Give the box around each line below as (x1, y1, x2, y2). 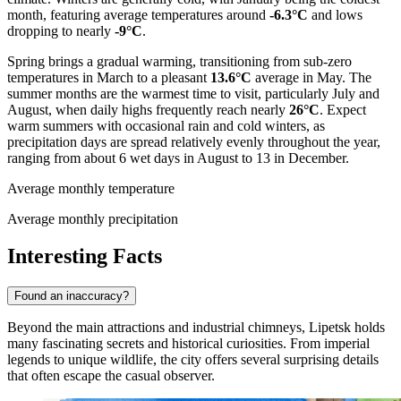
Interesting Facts (7, 244, 162, 269)
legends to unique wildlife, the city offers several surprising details (7, 352, 379, 368)
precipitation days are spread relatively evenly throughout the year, (7, 133, 380, 149)
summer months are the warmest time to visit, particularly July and (7, 85, 380, 101)
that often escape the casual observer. (7, 368, 215, 384)
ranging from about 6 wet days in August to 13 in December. (7, 149, 349, 166)
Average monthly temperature (7, 180, 175, 196)
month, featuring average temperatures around (7, 6, 269, 22)
